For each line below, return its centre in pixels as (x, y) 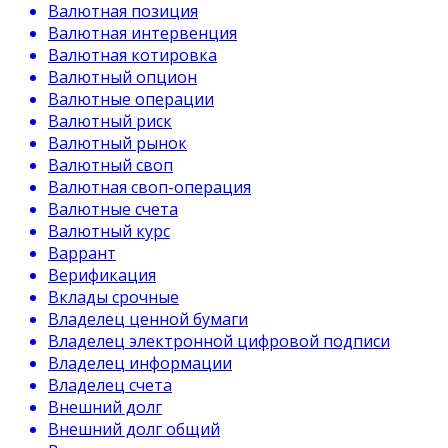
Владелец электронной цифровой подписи (219, 341)
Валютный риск (110, 121)
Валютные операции (131, 99)
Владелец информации (140, 363)
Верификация (102, 275)
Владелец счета (110, 385)
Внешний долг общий (134, 429)
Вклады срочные (113, 297)
